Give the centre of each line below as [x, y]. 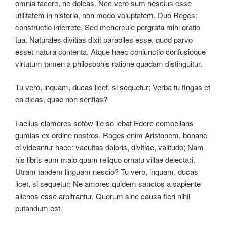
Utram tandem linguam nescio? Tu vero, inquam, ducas [107, 171]
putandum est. [39, 208]
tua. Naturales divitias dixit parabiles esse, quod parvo [104, 39]
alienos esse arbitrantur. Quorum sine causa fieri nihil [103, 196]
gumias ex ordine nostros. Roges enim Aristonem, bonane [111, 135]
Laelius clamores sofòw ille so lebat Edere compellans [104, 123]
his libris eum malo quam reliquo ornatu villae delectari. [105, 159]
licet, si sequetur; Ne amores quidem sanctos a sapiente [108, 183]
